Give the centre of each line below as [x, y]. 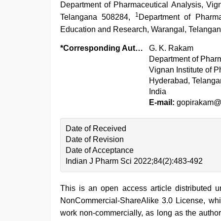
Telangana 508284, [98, 17]
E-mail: [162, 102]
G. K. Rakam [171, 48]
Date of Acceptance [100, 150]
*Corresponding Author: [139, 48]
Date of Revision [95, 139]
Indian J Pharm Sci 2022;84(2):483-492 [134, 161]
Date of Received [96, 129]
